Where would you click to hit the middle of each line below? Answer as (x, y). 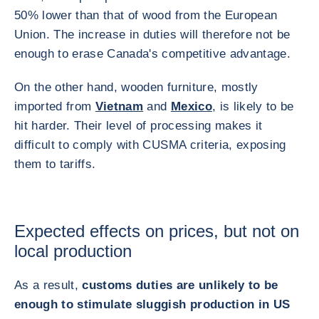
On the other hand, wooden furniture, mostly (136, 87)
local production (73, 251)
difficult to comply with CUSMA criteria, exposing (150, 145)
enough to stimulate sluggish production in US (152, 304)
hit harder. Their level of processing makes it (138, 126)
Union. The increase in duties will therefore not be (152, 35)
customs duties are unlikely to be (178, 285)
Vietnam (119, 106)
